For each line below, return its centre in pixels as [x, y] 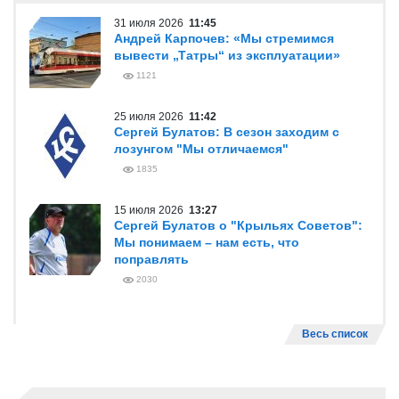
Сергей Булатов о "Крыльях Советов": [238, 225]
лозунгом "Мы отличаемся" [201, 149]
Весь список [335, 334]
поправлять [151, 259]
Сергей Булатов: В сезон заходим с [227, 132]
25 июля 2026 [151, 117]
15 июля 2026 [151, 210]
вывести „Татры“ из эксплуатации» [227, 55]
